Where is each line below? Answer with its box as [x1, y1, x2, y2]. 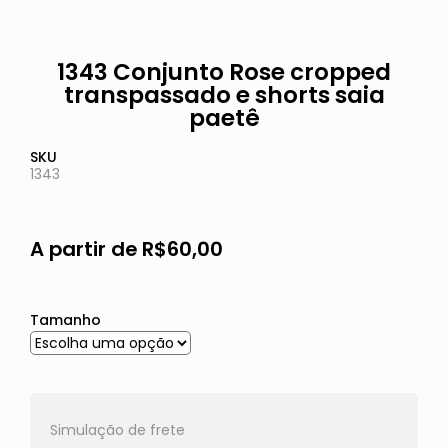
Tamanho [29, 310, 101, 331]
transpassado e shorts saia [63, 79, 385, 112]
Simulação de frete [49, 420, 185, 441]
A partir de [29, 235, 142, 264]
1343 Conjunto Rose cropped [57, 56, 391, 89]
